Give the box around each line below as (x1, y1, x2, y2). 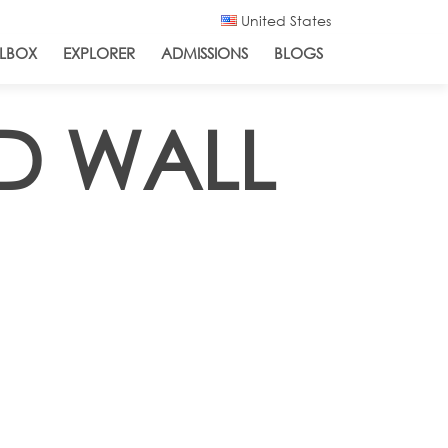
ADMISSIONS (161, 43, 248, 63)
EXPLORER (63, 43, 135, 63)
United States (237, 11, 331, 30)
